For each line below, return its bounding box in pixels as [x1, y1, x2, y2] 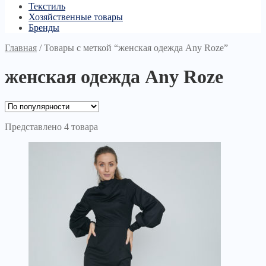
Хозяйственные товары [28, 11, 123, 22]
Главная [5, 42, 37, 53]
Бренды [28, 22, 59, 33]
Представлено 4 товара [5, 121, 98, 132]
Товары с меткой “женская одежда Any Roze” [44, 42, 228, 53]
